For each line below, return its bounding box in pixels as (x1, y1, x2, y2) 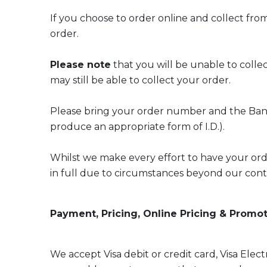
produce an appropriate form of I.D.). (50, 121, 225, 132)
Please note (50, 59, 111, 70)
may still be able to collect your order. (50, 74, 231, 86)
